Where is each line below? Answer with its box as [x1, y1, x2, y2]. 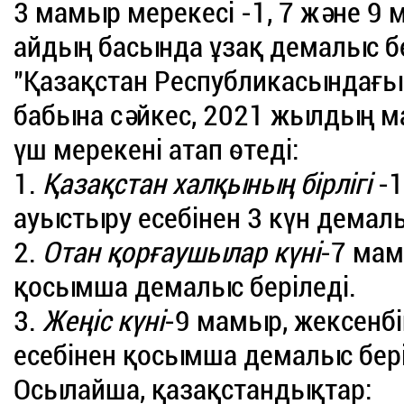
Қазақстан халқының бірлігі [42, 167, 372, 202]
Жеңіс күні [42, 304, 165, 339]
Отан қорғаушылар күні [42, 235, 321, 271]
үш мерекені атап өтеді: [14, 133, 299, 168]
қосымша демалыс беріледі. [14, 270, 357, 305]
